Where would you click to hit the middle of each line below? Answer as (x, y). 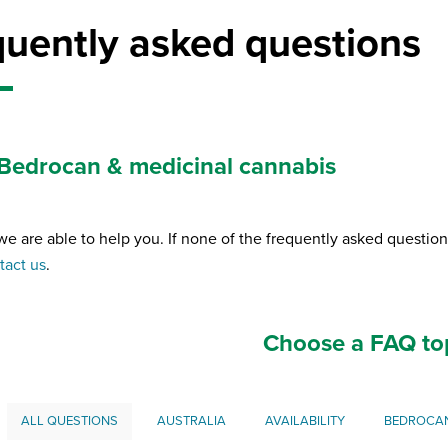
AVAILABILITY (305, 421)
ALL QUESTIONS (69, 421)
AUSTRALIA (191, 421)
